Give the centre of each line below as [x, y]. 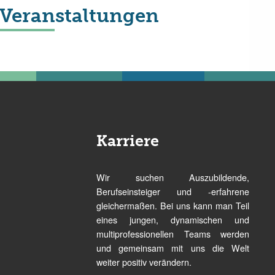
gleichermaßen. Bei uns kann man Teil [173, 205]
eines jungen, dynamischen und [173, 219]
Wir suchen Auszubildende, [173, 177]
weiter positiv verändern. [144, 262]
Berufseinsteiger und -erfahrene [173, 191]
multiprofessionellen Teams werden [173, 234]
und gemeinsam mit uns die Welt [173, 248]
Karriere [128, 141]
